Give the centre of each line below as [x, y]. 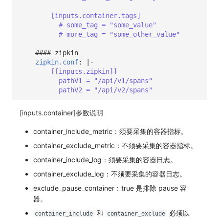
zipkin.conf [57, 62]
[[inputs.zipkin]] [84, 71]
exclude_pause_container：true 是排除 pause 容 [110, 188]
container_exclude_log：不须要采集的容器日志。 [109, 174]
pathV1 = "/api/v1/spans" [106, 80]
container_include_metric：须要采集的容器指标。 [110, 131]
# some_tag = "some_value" [108, 25]
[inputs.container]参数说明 [61, 113]
